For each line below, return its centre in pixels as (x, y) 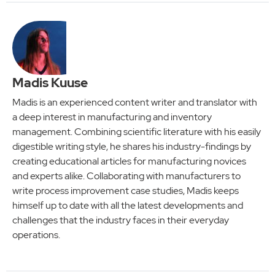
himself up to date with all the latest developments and (128, 205)
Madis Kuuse (50, 82)
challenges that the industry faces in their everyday (121, 220)
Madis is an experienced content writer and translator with (135, 102)
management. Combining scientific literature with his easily (137, 131)
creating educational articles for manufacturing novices (129, 161)
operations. (36, 234)
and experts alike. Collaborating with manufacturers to (126, 176)
